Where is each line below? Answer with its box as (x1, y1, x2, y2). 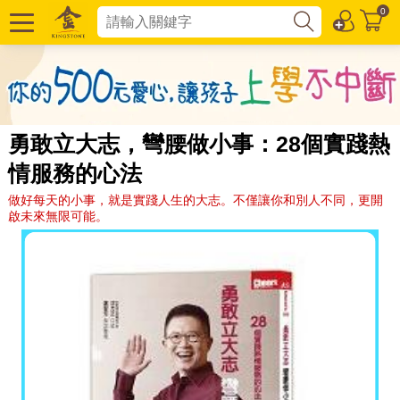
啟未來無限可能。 (7, 208, 108, 223)
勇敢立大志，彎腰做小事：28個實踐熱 (7, 130, 390, 156)
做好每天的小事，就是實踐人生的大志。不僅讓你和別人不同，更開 (7, 192, 383, 207)
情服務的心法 (7, 160, 142, 186)
